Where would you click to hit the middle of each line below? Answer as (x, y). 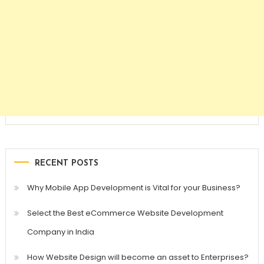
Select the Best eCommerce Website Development (125, 213)
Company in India (60, 232)
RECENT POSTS (66, 164)
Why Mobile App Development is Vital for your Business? (133, 188)
